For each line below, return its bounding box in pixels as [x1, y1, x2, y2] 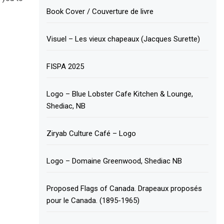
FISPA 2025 [46, 62, 84, 71]
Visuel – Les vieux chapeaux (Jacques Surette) [46, 34, 200, 43]
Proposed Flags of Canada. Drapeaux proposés [46, 184, 202, 193]
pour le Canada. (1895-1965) [46, 196, 140, 205]
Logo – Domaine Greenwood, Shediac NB [46, 156, 182, 165]
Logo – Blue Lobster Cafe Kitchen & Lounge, [46, 89, 193, 98]
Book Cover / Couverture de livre [46, 7, 154, 16]
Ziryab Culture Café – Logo [46, 129, 136, 138]
